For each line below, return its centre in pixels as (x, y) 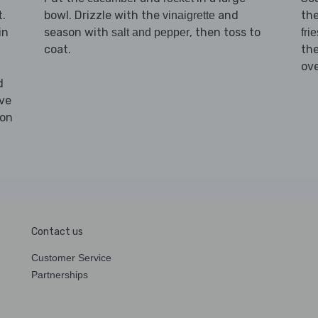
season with (77, 32)
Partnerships (60, 274)
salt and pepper (150, 32)
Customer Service (71, 257)
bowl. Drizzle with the (103, 15)
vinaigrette (188, 15)
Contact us (57, 231)
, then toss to (225, 32)
